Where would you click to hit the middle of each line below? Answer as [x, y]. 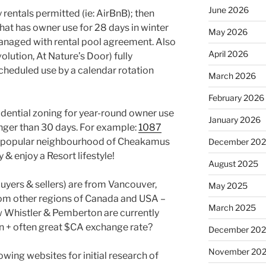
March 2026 [232, 75]
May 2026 [228, 31]
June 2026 [228, 9]
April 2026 [228, 53]
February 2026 [236, 97]
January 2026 [234, 119]
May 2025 [228, 185]
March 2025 [232, 207]
